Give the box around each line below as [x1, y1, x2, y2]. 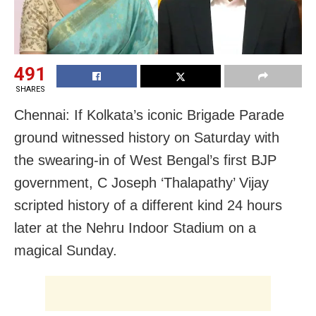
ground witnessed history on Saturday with [14, 129, 279, 145]
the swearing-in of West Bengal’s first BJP [14, 152, 276, 168]
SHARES [15, 84, 45, 94]
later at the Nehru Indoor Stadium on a [14, 219, 256, 236]
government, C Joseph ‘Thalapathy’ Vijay [14, 174, 269, 190]
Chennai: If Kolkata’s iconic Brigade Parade [14, 107, 284, 123]
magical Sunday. [14, 242, 117, 258]
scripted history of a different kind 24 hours [14, 197, 282, 213]
